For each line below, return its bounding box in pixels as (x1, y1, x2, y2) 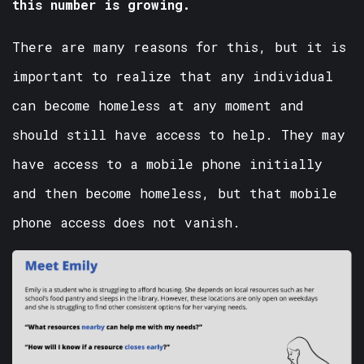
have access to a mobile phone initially (12, 154, 323, 172)
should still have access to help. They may (12, 125, 345, 143)
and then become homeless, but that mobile (12, 184, 337, 201)
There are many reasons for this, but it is (12, 37, 346, 55)
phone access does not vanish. (12, 213, 240, 231)
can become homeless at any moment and (12, 96, 304, 114)
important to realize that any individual (12, 67, 333, 84)
